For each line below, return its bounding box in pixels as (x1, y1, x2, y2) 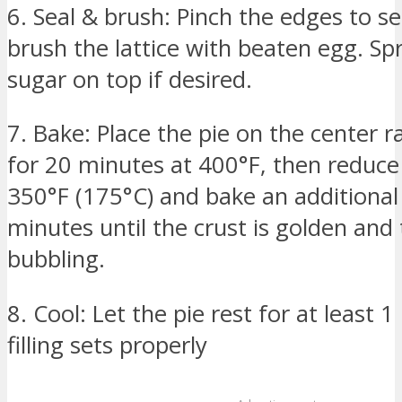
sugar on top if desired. (7, 63, 252, 95)
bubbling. (7, 243, 105, 275)
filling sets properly (7, 329, 207, 362)
